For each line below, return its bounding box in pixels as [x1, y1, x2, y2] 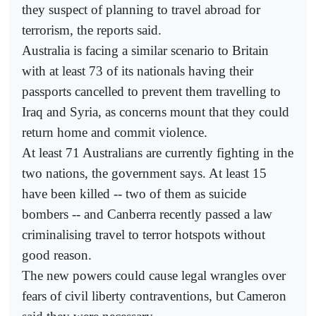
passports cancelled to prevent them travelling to [22, 83, 281, 99]
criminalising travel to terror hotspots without [22, 226, 265, 242]
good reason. [22, 247, 92, 262]
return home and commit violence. [22, 124, 207, 140]
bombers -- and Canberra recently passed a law [22, 206, 272, 221]
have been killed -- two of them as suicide [22, 186, 246, 201]
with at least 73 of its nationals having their [22, 63, 253, 78]
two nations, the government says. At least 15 [22, 165, 267, 181]
